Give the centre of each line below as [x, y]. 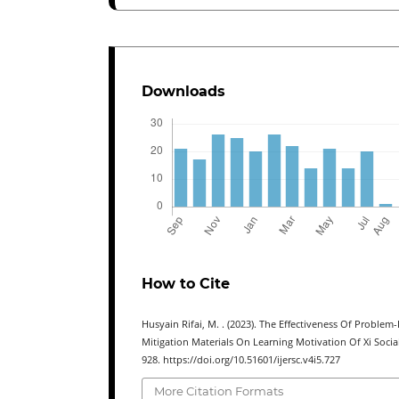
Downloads [183, 91]
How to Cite [186, 283]
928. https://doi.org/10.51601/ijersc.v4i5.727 [241, 359]
